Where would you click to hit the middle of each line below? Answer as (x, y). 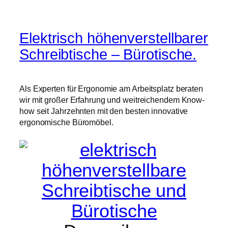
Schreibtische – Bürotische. (108, 55)
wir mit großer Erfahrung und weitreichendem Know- (112, 100)
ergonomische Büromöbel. (66, 122)
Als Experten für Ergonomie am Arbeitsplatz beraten (111, 89)
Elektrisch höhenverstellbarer (114, 38)
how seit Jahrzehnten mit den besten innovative (104, 111)
